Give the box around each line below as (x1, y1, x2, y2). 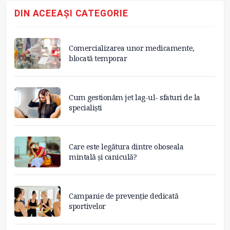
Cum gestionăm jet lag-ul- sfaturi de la (69, 92, 200, 103)
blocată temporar (69, 53, 127, 64)
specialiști (69, 103, 102, 113)
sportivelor (69, 201, 106, 212)
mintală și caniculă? (69, 152, 137, 162)
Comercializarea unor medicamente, (69, 43, 195, 53)
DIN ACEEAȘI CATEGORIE (14, 8, 128, 18)
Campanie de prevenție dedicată (69, 191, 178, 201)
